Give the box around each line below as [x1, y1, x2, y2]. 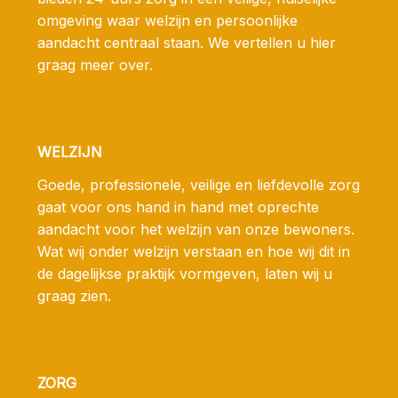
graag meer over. [37, 56, 153, 75]
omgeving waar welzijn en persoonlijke [37, 12, 298, 30]
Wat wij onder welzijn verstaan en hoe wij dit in [37, 243, 350, 261]
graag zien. [37, 287, 111, 306]
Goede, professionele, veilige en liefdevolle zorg [37, 176, 360, 195]
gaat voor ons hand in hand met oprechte [37, 198, 319, 217]
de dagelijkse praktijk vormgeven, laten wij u [37, 265, 332, 283]
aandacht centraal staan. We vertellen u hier [37, 34, 336, 52]
